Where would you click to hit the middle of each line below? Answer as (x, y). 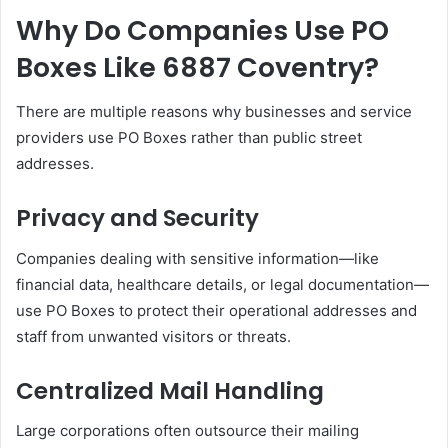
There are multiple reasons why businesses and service (214, 111)
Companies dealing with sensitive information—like (197, 258)
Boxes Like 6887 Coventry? (197, 67)
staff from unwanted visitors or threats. (153, 336)
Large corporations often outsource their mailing (187, 430)
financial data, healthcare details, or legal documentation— (222, 284)
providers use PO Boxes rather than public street (189, 137)
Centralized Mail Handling (170, 390)
